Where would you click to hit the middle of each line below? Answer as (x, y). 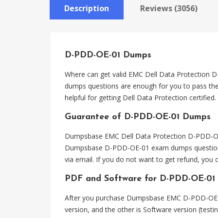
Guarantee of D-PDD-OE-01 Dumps (138, 117)
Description (87, 8)
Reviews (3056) (169, 8)
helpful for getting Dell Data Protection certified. (140, 98)
